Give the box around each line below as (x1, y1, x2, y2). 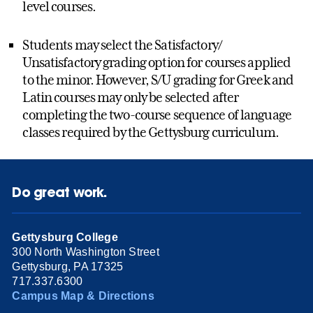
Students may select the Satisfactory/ (22, 37, 222, 53)
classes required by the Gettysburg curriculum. (22, 124, 279, 140)
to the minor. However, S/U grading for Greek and (22, 72, 294, 88)
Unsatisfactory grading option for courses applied (22, 54, 291, 71)
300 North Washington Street (12, 245, 159, 258)
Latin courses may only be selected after (22, 89, 239, 105)
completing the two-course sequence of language (22, 107, 291, 123)
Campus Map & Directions (12, 289, 154, 302)
